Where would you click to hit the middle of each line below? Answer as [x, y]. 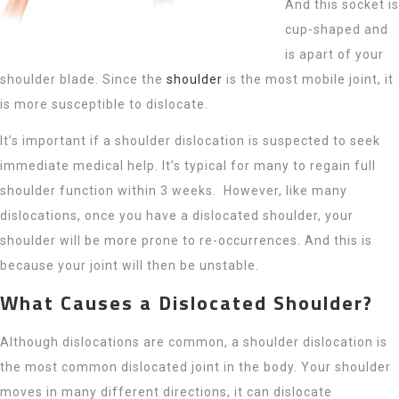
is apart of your [334, 54]
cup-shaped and [337, 29]
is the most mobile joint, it [308, 79]
